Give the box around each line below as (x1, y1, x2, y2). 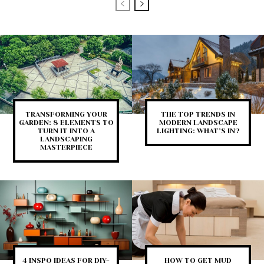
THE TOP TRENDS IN (161, 110, 235, 119)
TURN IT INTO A (37, 127, 95, 136)
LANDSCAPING (39, 135, 93, 144)
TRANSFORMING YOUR (25, 110, 107, 119)
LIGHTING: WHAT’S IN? (156, 127, 240, 136)
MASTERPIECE (39, 143, 93, 152)
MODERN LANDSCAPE (159, 118, 237, 127)
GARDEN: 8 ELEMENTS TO (18, 118, 114, 127)
